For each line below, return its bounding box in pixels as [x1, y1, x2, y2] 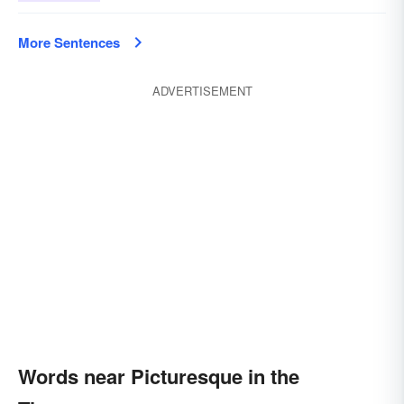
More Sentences [18, 32, 120, 52]
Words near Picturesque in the [18, 362, 299, 390]
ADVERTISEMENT [151, 82, 252, 99]
